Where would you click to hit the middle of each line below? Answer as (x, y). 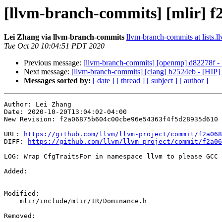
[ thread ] (131, 81)
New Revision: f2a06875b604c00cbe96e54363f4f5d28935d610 (111, 119)
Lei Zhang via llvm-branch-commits (64, 37)
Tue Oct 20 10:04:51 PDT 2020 (54, 46)
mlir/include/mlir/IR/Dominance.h (12, 201)
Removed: (22, 216)
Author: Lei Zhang (38, 105)
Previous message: (54, 63)
